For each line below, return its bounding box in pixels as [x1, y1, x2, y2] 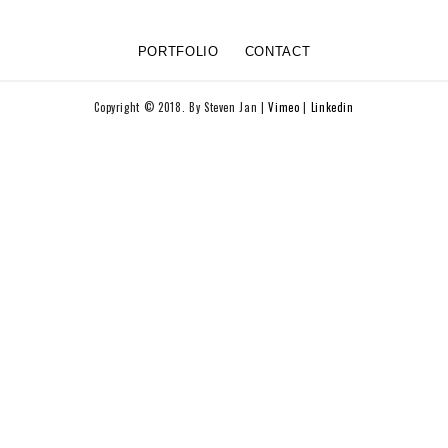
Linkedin [310, 99, 354, 115]
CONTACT [244, 44, 311, 59]
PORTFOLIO [137, 44, 219, 59]
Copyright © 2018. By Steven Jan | [94, 99, 269, 115]
